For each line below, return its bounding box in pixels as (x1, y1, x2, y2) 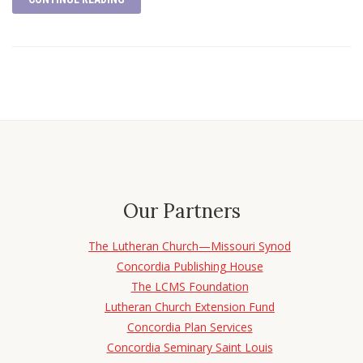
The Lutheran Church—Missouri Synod (88, 237, 291, 254)
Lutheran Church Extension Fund (105, 298, 275, 314)
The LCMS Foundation (130, 278, 249, 294)
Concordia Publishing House (116, 258, 263, 274)
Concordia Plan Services (126, 318, 253, 335)
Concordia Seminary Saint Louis (106, 339, 273, 355)
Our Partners (122, 198, 241, 224)
